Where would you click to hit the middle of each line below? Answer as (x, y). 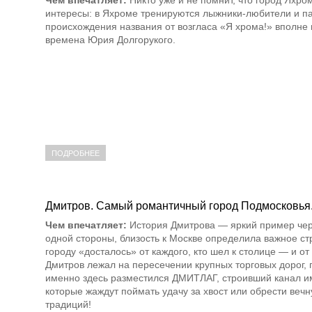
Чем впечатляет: (86, 225)
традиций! (68, 305)
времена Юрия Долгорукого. (110, 39)
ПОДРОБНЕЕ (76, 154)
